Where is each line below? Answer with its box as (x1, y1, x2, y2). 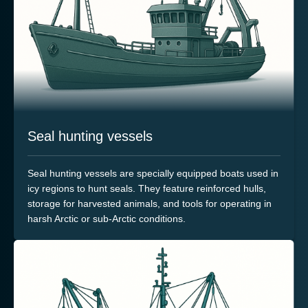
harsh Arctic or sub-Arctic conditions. (27, 213, 186, 225)
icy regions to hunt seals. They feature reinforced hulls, (27, 183, 266, 195)
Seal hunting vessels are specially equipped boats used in (27, 168, 278, 179)
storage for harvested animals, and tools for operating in (27, 198, 272, 210)
